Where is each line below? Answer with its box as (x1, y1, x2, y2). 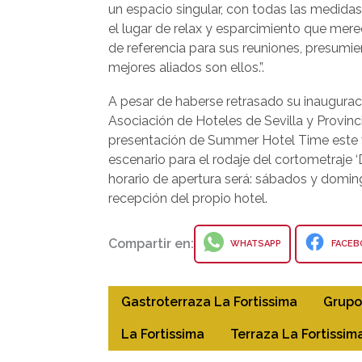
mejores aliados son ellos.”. (108, 60, 264, 76)
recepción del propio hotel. (108, 191, 267, 207)
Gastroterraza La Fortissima (121, 294, 297, 310)
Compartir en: (108, 236, 194, 252)
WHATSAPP (228, 238, 281, 250)
